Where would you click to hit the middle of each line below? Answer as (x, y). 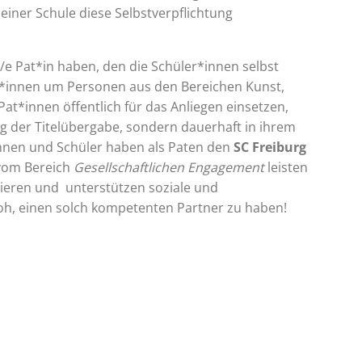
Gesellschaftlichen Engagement (170, 168)
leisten (288, 168)
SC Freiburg (270, 147)
